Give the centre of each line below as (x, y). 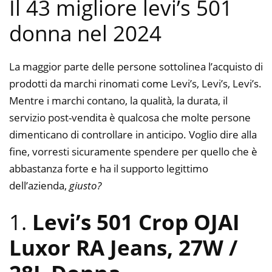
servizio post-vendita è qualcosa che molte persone (130, 117)
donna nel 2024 (85, 33)
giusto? (85, 185)
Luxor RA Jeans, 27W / (123, 248)
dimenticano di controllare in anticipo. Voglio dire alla (133, 134)
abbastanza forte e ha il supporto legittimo (109, 168)
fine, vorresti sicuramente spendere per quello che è (133, 151)
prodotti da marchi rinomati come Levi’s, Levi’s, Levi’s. (135, 83)
